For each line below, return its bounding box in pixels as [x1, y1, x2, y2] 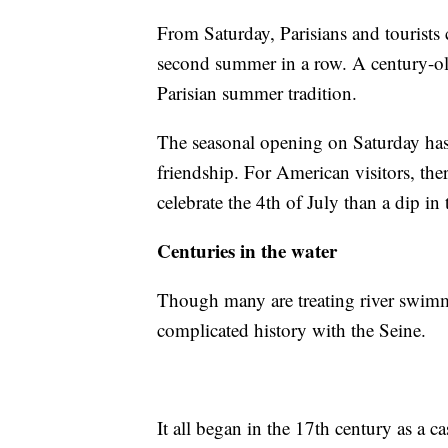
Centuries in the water [157, 237, 337, 265]
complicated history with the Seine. [157, 317, 426, 343]
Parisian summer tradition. [157, 80, 357, 106]
